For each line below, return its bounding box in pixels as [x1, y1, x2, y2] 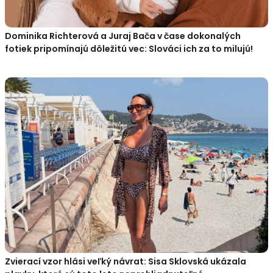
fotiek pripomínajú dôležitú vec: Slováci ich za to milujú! [5, 43, 253, 55]
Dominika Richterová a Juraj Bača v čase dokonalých [5, 30, 241, 43]
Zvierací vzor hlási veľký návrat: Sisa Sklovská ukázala [5, 255, 246, 268]
